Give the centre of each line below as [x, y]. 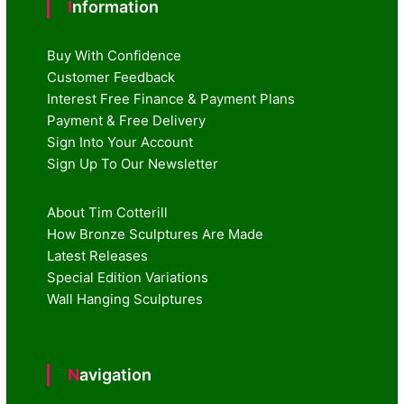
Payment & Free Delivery [127, 121]
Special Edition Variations [128, 278]
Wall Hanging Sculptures [125, 299]
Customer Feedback [111, 78]
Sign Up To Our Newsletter [133, 164]
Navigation [116, 375]
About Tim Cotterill [108, 213]
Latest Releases [98, 256]
